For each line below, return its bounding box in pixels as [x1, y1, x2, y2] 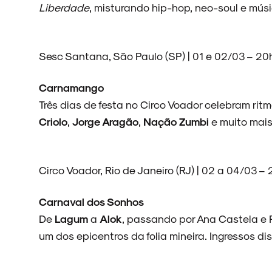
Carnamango [39, 81, 104, 93]
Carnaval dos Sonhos [39, 195, 144, 208]
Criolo [39, 115, 67, 127]
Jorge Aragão [72, 115, 138, 127]
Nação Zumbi [143, 115, 209, 127]
